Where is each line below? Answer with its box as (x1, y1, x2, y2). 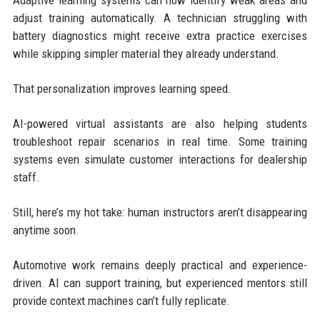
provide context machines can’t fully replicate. (12, 294, 230, 309)
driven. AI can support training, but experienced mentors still (12, 276, 308, 291)
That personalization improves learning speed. (12, 81, 231, 96)
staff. (12, 170, 40, 185)
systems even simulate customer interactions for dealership (12, 152, 308, 167)
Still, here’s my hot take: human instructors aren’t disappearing (12, 205, 308, 220)
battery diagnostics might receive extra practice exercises (12, 29, 308, 44)
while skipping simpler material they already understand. (12, 46, 279, 61)
